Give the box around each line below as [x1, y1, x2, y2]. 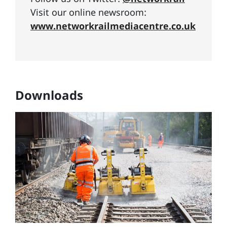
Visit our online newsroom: [30, 6, 146, 19]
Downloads [15, 87, 83, 104]
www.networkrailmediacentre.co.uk [30, 20, 196, 32]
